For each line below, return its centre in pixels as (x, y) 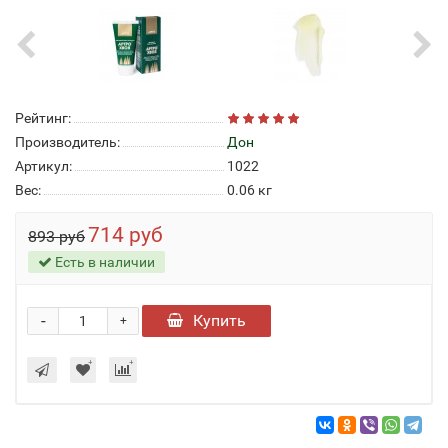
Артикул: (43, 166)
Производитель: (67, 142)
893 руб (56, 236)
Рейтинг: (43, 118)
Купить (219, 320)
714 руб (125, 235)
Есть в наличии (103, 262)
